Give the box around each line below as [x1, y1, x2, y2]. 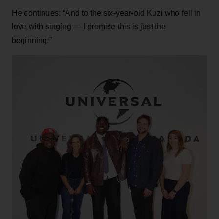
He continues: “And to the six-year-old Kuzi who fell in [12, 8, 201, 17]
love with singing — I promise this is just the [12, 22, 166, 31]
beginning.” [12, 36, 52, 44]
